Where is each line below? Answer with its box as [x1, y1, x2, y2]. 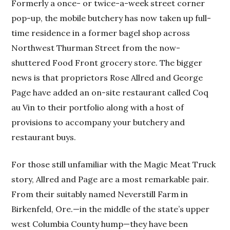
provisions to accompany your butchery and [11, 117, 185, 127]
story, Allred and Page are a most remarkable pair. [11, 174, 209, 184]
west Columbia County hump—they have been [11, 218, 188, 229]
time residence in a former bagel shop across [11, 27, 190, 38]
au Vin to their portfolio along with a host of [11, 102, 184, 112]
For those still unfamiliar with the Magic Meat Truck [11, 159, 216, 169]
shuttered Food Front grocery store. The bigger [11, 57, 203, 68]
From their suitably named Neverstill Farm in [11, 188, 188, 199]
